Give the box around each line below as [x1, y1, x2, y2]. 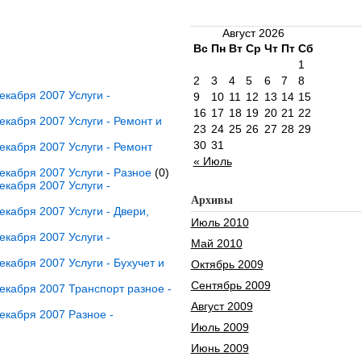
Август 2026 [222, 27, 284, 39]
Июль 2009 [190, 321, 249, 334]
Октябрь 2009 [190, 258, 263, 271]
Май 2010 [190, 237, 243, 250]
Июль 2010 [190, 216, 249, 229]
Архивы [190, 194, 233, 206]
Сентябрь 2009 [190, 279, 271, 292]
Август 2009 [190, 300, 253, 313]
